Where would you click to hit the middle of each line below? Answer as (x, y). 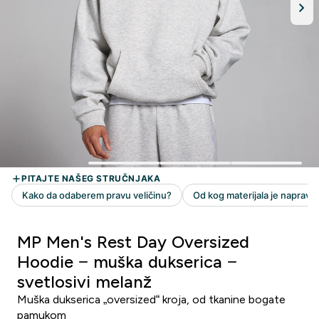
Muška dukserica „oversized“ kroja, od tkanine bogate (151, 299)
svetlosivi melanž (84, 282)
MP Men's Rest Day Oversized (133, 242)
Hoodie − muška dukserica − (127, 262)
